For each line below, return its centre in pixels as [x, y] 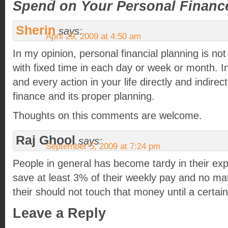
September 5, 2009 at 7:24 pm [103, 146]
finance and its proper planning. [84, 96]
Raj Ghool [46, 140]
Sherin [36, 30]
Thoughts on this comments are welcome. [107, 116]
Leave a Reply [59, 213]
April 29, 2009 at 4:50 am [93, 36]
